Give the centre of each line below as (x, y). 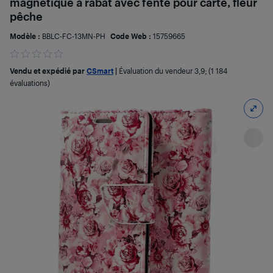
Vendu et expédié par (48, 71)
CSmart (100, 71)
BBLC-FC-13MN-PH (74, 36)
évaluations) (30, 83)
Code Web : (132, 36)
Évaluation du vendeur (157, 71)
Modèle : (26, 36)
